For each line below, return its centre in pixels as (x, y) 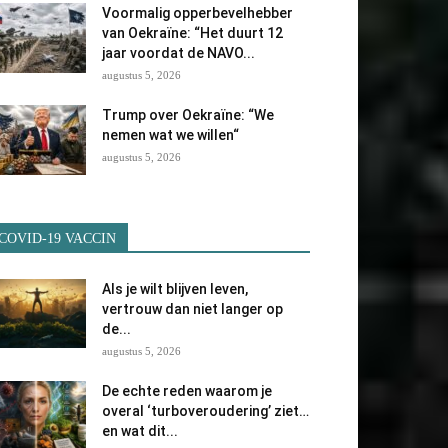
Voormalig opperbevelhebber (197, 13)
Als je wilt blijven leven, (175, 289)
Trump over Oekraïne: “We (188, 115)
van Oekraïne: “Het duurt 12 (192, 33)
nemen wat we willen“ (170, 135)
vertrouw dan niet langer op (192, 309)
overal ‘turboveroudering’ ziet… (205, 411)
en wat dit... (140, 431)
